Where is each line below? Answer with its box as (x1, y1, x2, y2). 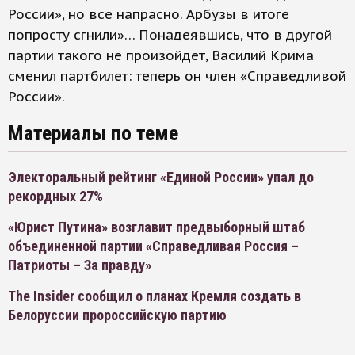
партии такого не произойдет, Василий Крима (8, 47, 314, 64)
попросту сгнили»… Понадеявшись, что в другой (8, 26, 332, 44)
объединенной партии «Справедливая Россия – (8, 238, 299, 254)
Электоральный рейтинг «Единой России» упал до (8, 169, 314, 185)
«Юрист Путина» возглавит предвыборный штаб (8, 219, 305, 235)
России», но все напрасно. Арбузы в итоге (8, 6, 289, 23)
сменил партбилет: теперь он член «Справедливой (8, 67, 346, 85)
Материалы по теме (8, 121, 178, 145)
